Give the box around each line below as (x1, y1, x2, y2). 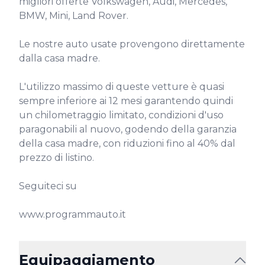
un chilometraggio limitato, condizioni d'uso (19, 109, 224, 121)
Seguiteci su (19, 180, 77, 192)
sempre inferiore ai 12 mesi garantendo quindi (19, 95, 233, 106)
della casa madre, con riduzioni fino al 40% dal (19, 138, 235, 149)
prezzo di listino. (19, 152, 94, 163)
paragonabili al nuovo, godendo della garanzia (19, 124, 237, 135)
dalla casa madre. (19, 53, 100, 64)
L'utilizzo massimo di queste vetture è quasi (19, 81, 224, 92)
